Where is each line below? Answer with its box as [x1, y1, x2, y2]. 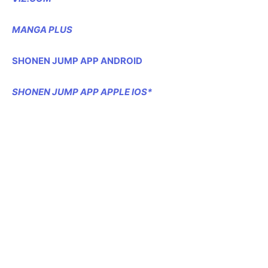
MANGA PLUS [12, 24, 72, 36]
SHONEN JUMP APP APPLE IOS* [12, 86, 152, 98]
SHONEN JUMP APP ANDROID [12, 55, 142, 67]
